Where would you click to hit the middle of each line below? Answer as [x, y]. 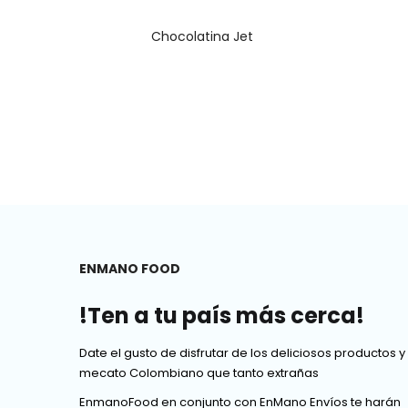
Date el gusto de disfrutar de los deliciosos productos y [242, 352]
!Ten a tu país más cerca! [222, 316]
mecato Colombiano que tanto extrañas [199, 372]
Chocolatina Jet [202, 37]
